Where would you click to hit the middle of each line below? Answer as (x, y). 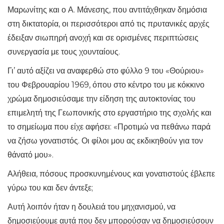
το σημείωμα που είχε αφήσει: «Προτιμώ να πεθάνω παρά (109, 127)
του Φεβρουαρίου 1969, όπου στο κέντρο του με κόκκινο (106, 85)
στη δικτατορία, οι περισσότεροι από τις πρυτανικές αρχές (108, 24)
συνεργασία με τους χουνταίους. (64, 52)
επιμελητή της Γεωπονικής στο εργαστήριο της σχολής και (109, 113)
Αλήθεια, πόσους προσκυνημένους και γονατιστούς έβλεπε (111, 174)
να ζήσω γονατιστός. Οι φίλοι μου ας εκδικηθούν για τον (105, 141)
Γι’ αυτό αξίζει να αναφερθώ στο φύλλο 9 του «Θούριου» (106, 71)
